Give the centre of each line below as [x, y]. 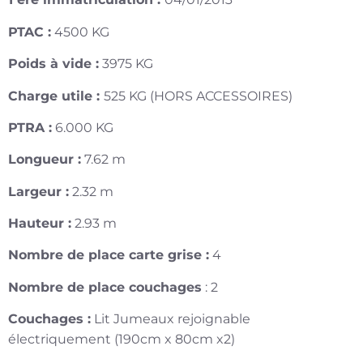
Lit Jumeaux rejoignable [171, 319]
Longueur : [45, 160]
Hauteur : [40, 224]
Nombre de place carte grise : [109, 255]
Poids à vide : [53, 64]
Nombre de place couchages [105, 287]
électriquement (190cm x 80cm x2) [122, 340]
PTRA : [30, 127]
